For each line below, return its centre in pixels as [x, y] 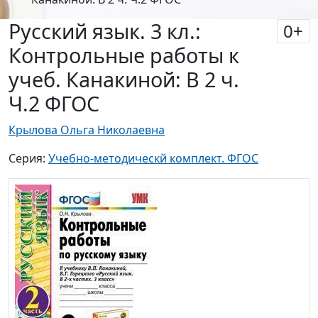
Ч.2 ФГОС [54, 104]
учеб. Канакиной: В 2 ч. [124, 79]
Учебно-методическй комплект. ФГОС [153, 159]
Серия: [28, 159]
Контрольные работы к [124, 55]
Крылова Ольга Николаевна [87, 130]
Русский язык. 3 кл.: [105, 31]
